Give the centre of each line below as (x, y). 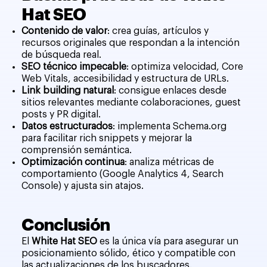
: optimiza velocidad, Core (185, 67)
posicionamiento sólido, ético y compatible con (129, 254)
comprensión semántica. (77, 150)
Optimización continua (73, 162)
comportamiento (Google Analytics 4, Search (123, 174)
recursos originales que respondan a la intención (131, 43)
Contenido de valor (65, 31)
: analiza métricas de (170, 162)
